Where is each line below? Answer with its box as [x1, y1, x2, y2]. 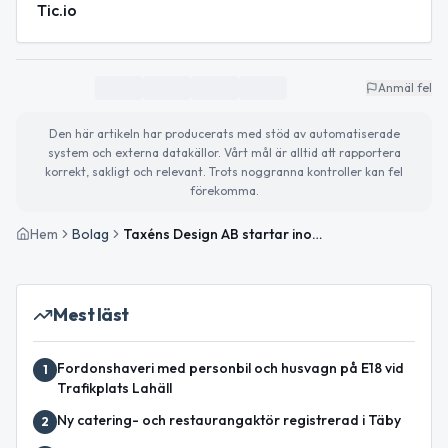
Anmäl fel [378, 80, 432, 95]
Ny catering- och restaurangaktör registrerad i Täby [57, 411, 401, 429]
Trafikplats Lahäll [57, 379, 172, 397]
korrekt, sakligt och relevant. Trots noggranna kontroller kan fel [45, 164, 403, 179]
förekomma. [189, 183, 259, 198]
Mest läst [53, 303, 129, 326]
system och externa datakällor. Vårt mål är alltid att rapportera [47, 145, 401, 160]
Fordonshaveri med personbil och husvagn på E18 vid [57, 359, 404, 377]
